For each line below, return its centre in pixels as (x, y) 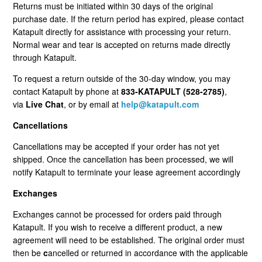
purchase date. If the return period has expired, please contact (129, 18)
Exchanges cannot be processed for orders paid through (118, 214)
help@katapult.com (160, 104)
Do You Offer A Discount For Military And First (110, 97)
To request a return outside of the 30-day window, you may (122, 78)
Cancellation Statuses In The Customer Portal (110, 8)
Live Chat (45, 104)
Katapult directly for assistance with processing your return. (122, 31)
